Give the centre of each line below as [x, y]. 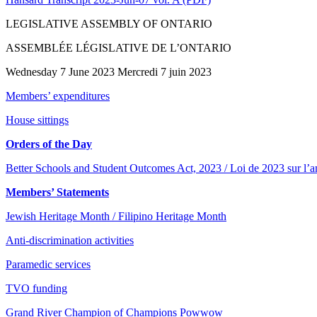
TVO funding [36, 288]
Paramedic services [48, 264]
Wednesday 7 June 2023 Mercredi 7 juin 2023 [109, 71]
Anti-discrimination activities [70, 240]
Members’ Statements [57, 192]
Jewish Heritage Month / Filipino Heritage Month [116, 216]
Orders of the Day [49, 144]
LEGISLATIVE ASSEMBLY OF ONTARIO [109, 23]
